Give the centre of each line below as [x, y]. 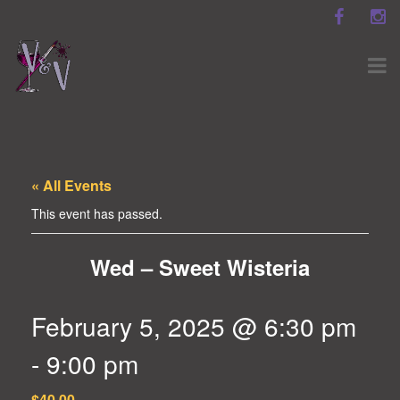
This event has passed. [97, 214]
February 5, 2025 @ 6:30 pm [194, 326]
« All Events [71, 186]
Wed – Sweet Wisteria [200, 267]
